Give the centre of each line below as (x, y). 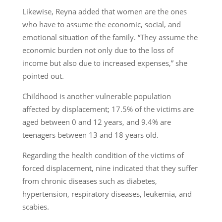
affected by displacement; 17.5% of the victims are (108, 109)
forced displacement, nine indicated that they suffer (110, 168)
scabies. (35, 206)
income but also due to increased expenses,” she (105, 63)
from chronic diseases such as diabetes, (89, 181)
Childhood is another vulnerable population (96, 96)
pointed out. (43, 76)
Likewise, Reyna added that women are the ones (104, 11)
